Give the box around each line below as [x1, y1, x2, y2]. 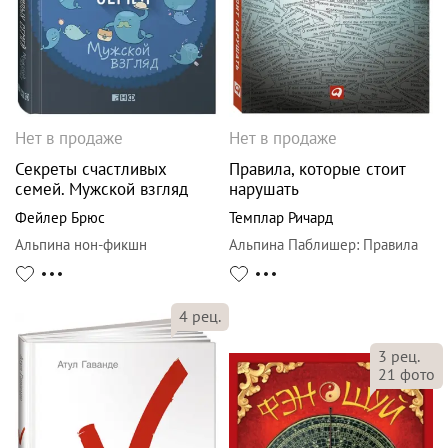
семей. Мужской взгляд [15, 177, 188, 200]
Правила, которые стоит [229, 157, 405, 180]
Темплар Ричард [229, 207, 333, 227]
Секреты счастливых [15, 157, 167, 180]
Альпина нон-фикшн [15, 234, 147, 254]
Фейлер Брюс [15, 207, 105, 227]
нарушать [229, 177, 299, 200]
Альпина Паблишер [229, 234, 356, 254]
